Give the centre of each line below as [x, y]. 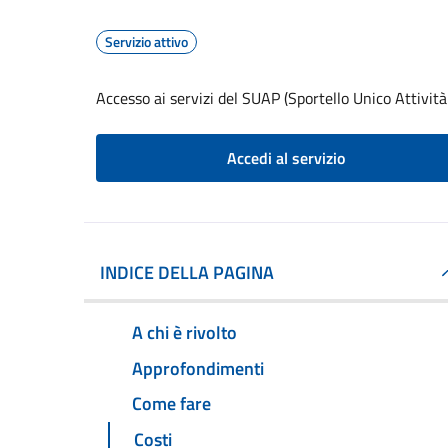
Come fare [171, 404]
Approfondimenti [198, 368]
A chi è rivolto [184, 332]
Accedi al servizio [286, 158]
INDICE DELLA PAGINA [187, 272]
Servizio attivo [146, 41]
